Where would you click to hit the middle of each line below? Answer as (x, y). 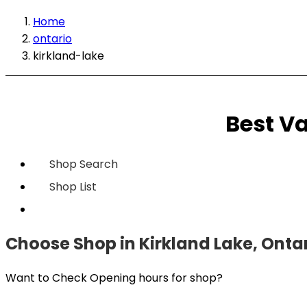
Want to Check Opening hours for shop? (114, 278)
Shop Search (84, 164)
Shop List (73, 186)
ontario (52, 39)
